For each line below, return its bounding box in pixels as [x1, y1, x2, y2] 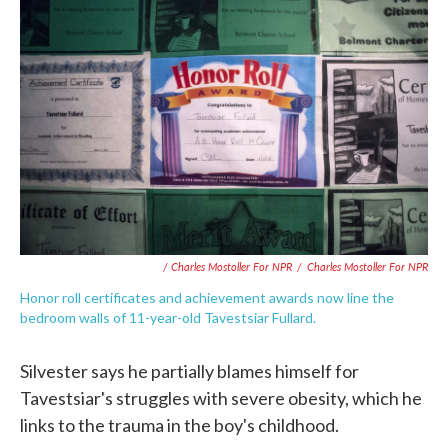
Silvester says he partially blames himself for [20, 360, 359, 382]
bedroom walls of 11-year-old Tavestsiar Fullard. [20, 309, 316, 326]
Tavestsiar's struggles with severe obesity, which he [20, 387, 422, 409]
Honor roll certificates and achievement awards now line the [20, 289, 394, 306]
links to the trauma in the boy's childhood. [20, 414, 339, 436]
